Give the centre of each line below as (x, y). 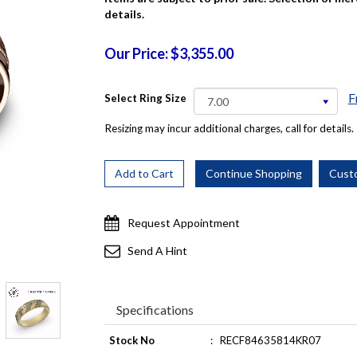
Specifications (155, 310)
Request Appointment (183, 223)
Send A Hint (157, 251)
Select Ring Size (145, 98)
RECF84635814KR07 (270, 340)
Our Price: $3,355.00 (169, 53)
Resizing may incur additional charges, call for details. (229, 128)
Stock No (131, 340)
